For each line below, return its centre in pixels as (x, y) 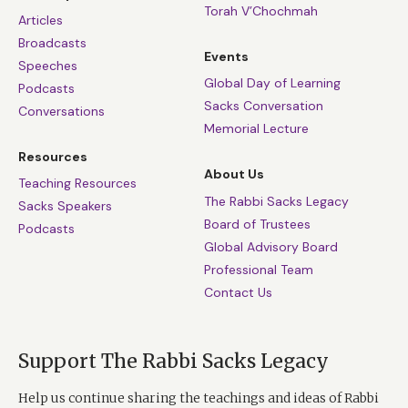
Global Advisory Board (271, 246)
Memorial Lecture (256, 129)
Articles (41, 20)
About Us (234, 174)
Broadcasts (52, 42)
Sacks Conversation (264, 106)
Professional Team (259, 269)
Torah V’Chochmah (261, 11)
